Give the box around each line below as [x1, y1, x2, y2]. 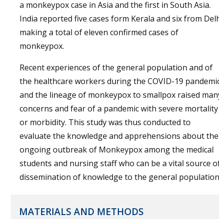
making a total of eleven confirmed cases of [20, 27, 178, 38]
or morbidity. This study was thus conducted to [20, 117, 191, 128]
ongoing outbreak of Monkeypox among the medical [20, 144, 214, 155]
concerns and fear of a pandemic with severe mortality [20, 103, 218, 114]
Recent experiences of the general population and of [20, 62, 213, 73]
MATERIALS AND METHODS [19, 205, 144, 218]
